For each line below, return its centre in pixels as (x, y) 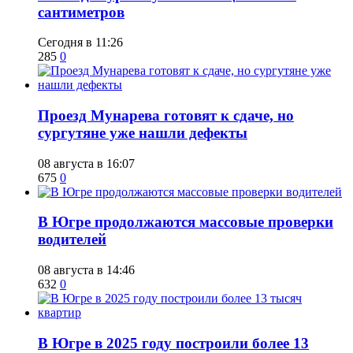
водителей (72, 240)
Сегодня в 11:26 (80, 43)
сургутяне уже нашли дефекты (143, 133)
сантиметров (81, 12)
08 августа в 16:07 (86, 163)
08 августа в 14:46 (86, 270)
